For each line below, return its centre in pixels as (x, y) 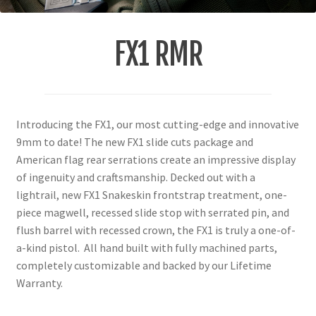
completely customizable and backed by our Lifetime (144, 266)
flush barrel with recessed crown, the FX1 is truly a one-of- (156, 230)
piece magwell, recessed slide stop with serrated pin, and (152, 213)
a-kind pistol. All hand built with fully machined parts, (146, 248)
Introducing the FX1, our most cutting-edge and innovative (157, 124)
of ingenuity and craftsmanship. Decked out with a (135, 177)
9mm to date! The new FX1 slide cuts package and (134, 142)
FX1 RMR (158, 54)
